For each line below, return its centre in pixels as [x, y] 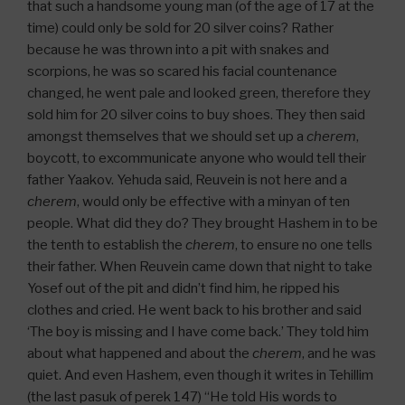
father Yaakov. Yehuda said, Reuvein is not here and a [187, 179]
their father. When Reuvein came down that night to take [200, 266]
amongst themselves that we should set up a [167, 136]
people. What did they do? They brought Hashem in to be [202, 223]
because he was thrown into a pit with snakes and [178, 49]
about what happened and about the [140, 353]
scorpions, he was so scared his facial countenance [182, 71]
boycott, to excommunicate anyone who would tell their [197, 158]
